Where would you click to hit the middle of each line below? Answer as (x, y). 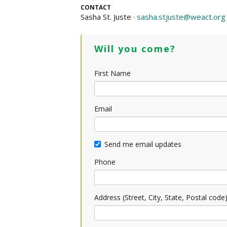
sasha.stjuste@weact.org (181, 17)
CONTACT (96, 7)
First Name (112, 73)
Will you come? (135, 49)
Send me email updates (143, 144)
